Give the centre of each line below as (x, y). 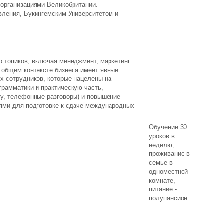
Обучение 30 (168, 127)
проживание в (169, 154)
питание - (163, 189)
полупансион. (170, 198)
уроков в (162, 136)
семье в (161, 163)
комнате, (162, 180)
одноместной (168, 171)
